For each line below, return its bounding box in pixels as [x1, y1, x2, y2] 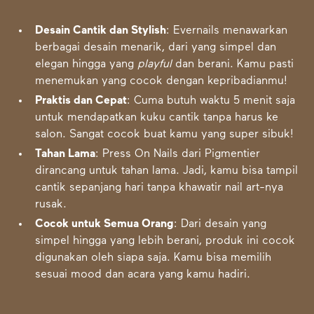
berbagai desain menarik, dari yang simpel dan [35, 42, 277, 53]
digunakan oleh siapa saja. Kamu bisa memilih [35, 252, 272, 264]
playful [137, 59, 172, 70]
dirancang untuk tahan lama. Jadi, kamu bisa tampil [35, 165, 299, 177]
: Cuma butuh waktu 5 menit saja [127, 95, 296, 107]
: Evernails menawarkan [166, 25, 288, 36]
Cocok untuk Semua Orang [35, 219, 175, 230]
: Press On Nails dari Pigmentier [95, 149, 261, 160]
